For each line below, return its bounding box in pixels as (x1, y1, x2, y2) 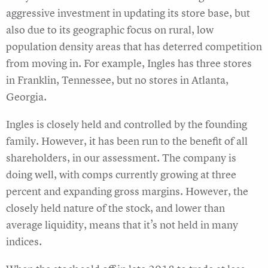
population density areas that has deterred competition (6, 39, 262, 54)
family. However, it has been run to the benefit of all (6, 134, 248, 148)
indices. (6, 234, 42, 249)
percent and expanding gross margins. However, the (6, 184, 248, 199)
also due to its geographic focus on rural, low (6, 23, 214, 37)
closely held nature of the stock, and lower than (6, 201, 225, 215)
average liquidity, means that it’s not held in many (6, 218, 238, 232)
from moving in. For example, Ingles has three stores (6, 56, 252, 71)
